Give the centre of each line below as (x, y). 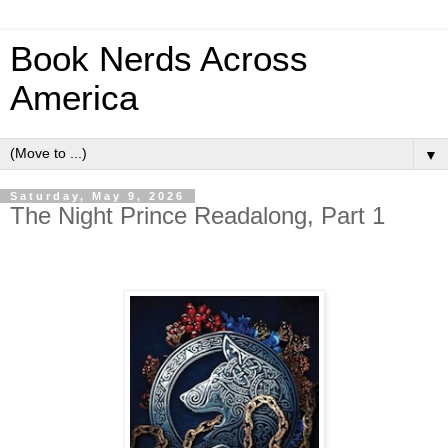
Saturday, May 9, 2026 (97, 196)
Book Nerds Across (159, 59)
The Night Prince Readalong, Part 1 (197, 215)
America (74, 98)
